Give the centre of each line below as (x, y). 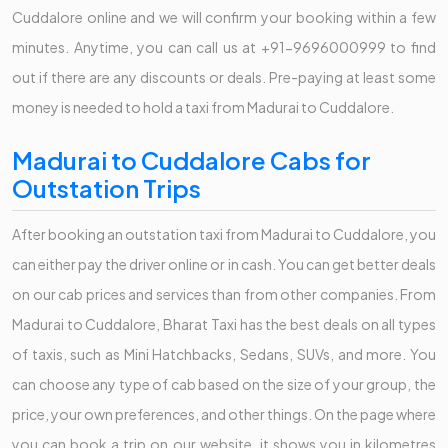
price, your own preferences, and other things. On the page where (224, 413)
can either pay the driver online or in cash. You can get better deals (224, 263)
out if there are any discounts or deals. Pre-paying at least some (224, 76)
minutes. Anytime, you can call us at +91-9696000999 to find (224, 46)
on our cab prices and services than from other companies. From (224, 293)
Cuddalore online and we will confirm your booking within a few (224, 16)
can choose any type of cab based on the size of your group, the (224, 383)
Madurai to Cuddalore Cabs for (191, 159)
